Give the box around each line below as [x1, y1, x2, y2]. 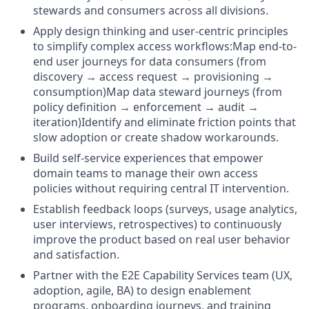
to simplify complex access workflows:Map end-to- [33, 39, 297, 54]
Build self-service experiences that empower [33, 150, 263, 166]
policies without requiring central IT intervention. [33, 181, 289, 196]
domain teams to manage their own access [33, 166, 258, 181]
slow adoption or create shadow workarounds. [33, 130, 279, 145]
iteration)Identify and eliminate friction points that [33, 114, 296, 130]
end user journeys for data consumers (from [33, 54, 266, 69]
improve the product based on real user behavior [33, 232, 290, 247]
